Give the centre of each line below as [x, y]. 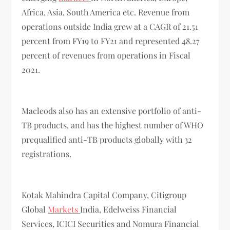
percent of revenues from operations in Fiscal [106, 55]
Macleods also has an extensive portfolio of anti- [112, 110]
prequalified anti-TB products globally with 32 [107, 139]
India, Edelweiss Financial [129, 209]
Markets [64, 209]
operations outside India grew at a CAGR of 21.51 [110, 26]
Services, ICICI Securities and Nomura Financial [111, 223]
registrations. [47, 154]
